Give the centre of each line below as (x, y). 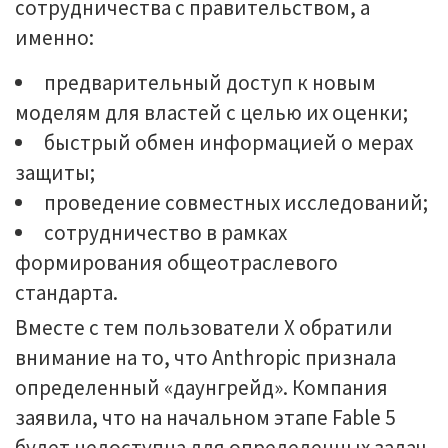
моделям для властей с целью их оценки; (211, 112)
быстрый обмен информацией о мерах (228, 142)
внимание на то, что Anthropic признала (205, 357)
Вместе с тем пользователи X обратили (204, 327)
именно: (54, 37)
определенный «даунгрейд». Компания (201, 387)
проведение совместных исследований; (236, 202)
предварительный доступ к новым (210, 82)
